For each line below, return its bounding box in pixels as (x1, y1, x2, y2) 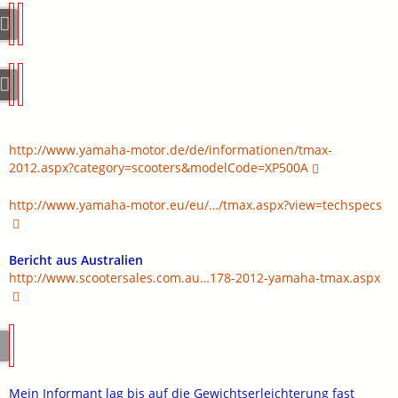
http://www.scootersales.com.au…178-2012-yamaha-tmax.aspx (9, 268, 380, 286)
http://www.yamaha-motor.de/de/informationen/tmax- (9, 140, 332, 158)
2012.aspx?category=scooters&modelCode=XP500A (9, 158, 308, 176)
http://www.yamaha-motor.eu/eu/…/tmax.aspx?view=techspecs (9, 195, 382, 213)
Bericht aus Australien (9, 251, 143, 268)
